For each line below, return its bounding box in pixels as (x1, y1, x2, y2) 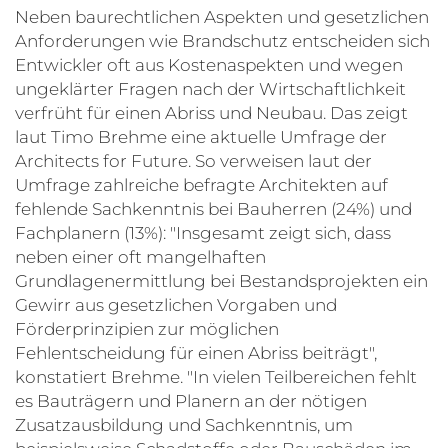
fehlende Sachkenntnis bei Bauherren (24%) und (15, 198, 412, 219)
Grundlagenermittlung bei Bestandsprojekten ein (15, 270, 428, 291)
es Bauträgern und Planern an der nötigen (15, 390, 367, 411)
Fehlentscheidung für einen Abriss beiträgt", (15, 342, 377, 363)
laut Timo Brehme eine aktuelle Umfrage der (15, 126, 387, 147)
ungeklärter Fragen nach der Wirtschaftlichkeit (15, 78, 406, 99)
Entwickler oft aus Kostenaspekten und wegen (15, 54, 403, 75)
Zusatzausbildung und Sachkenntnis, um (15, 414, 353, 435)
